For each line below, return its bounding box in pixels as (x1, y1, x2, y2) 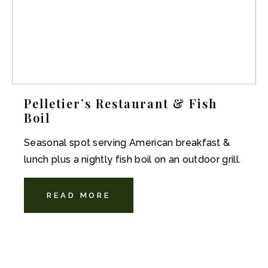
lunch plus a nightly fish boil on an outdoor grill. (24, 154, 241, 165)
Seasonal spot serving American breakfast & (24, 137, 230, 148)
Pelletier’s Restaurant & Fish (24, 95, 217, 111)
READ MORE (47, 191, 111, 200)
